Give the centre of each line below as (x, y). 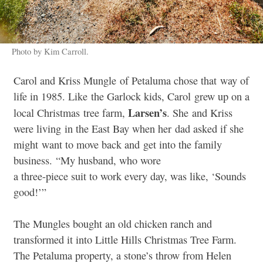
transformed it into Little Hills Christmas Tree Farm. (125, 240)
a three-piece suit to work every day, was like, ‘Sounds (130, 176)
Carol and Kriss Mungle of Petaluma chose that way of (131, 80)
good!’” (30, 192)
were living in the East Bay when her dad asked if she (129, 128)
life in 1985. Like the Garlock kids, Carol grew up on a (131, 96)
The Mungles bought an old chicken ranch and (113, 224)
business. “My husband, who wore (87, 160)
